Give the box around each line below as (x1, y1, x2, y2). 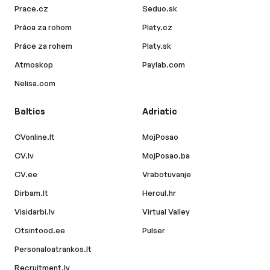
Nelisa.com (14, 78, 55, 89)
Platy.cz (142, 22, 172, 33)
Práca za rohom (14, 22, 72, 33)
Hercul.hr (142, 188, 176, 198)
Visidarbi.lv (14, 207, 55, 217)
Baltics (14, 106, 45, 117)
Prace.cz (14, 4, 48, 14)
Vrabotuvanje (142, 169, 191, 180)
